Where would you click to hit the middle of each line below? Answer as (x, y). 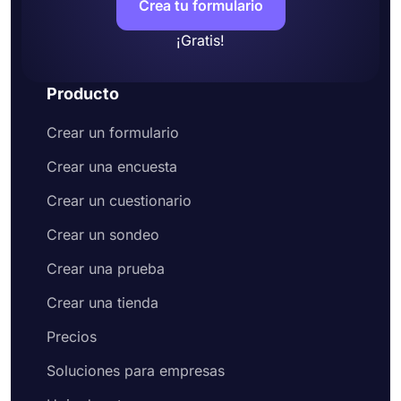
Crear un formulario (113, 132)
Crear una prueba (106, 269)
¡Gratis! (200, 40)
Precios (72, 337)
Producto (83, 94)
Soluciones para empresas (136, 371)
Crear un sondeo (103, 235)
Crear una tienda (102, 303)
